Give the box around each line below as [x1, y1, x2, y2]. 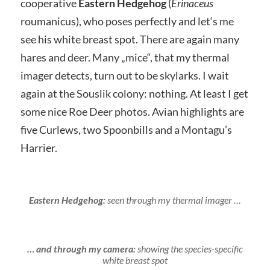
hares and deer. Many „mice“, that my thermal [20, 51, 230, 64]
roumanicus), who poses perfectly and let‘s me [20, 14, 234, 28]
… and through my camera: [27, 243, 137, 255]
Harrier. [20, 141, 57, 155]
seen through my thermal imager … [105, 194, 241, 206]
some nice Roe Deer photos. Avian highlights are [20, 105, 244, 119]
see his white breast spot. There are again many [20, 33, 239, 46]
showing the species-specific [137, 243, 243, 255]
